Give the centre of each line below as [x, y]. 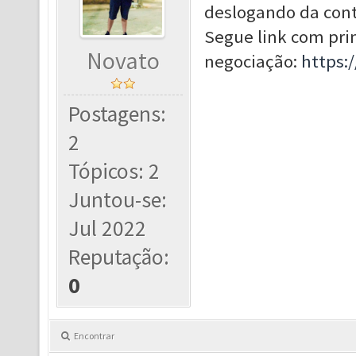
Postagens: [118, 114]
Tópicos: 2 [114, 171]
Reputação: [119, 257]
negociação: [252, 61]
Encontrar [94, 336]
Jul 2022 [108, 228]
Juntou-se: [118, 200]
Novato [124, 61]
